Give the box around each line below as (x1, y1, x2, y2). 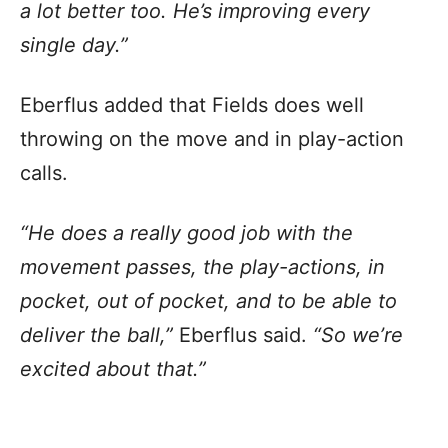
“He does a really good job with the (20, 220, 353, 245)
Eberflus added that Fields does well (20, 92, 364, 117)
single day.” (20, 32, 128, 57)
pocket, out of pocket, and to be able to (20, 288, 397, 313)
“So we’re (313, 322, 403, 347)
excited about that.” (20, 356, 206, 381)
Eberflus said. (173, 322, 313, 347)
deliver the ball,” (20, 322, 173, 347)
